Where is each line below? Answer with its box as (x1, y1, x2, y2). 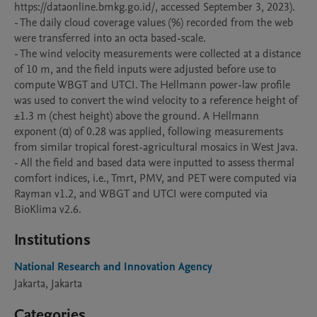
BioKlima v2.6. (14, 202, 81, 217)
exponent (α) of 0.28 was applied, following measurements (14, 124, 283, 139)
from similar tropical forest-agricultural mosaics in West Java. (14, 139, 298, 155)
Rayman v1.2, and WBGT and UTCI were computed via (14, 186, 267, 202)
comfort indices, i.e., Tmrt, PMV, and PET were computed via (14, 171, 296, 186)
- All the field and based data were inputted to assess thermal (14, 155, 294, 171)
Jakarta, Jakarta (14, 276, 82, 292)
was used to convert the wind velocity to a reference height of (14, 93, 298, 108)
